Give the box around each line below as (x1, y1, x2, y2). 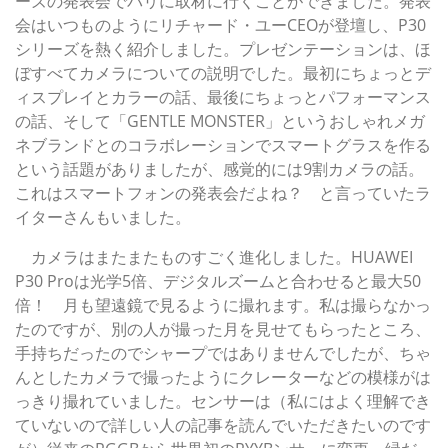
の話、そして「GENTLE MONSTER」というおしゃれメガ (15, 110, 425, 133)
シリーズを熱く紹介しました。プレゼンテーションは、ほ (15, 38, 431, 61)
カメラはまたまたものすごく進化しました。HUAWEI (15, 246, 413, 269)
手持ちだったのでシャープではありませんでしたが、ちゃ (15, 342, 431, 365)
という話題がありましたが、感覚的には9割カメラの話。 (15, 158, 424, 181)
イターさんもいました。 (15, 206, 191, 229)
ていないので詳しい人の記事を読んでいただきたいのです (15, 414, 431, 437)
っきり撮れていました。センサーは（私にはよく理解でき (15, 390, 431, 413)
